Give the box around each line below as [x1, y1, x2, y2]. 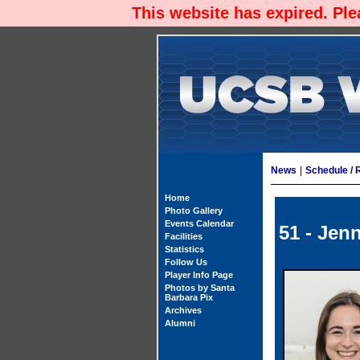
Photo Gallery [165, 206, 223, 215]
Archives [165, 305, 202, 315]
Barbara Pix [165, 292, 213, 302]
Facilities [165, 231, 202, 241]
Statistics [165, 244, 204, 254]
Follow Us [165, 257, 207, 267]
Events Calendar [165, 219, 234, 228]
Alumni [165, 318, 195, 328]
